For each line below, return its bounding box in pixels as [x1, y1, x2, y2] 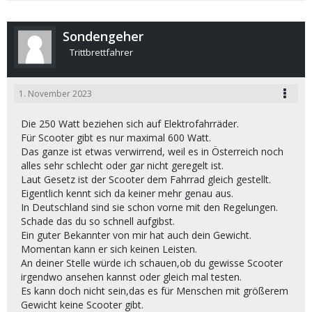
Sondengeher [63, 28, 143, 45]
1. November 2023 [19, 88, 92, 100]
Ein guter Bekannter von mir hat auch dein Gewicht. [21, 228, 251, 242]
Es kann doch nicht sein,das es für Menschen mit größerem [21, 284, 288, 297]
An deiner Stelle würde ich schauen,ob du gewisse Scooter [21, 256, 283, 270]
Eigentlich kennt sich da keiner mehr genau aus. [21, 187, 233, 200]
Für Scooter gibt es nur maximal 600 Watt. [21, 131, 211, 144]
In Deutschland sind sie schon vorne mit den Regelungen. [21, 201, 278, 214]
